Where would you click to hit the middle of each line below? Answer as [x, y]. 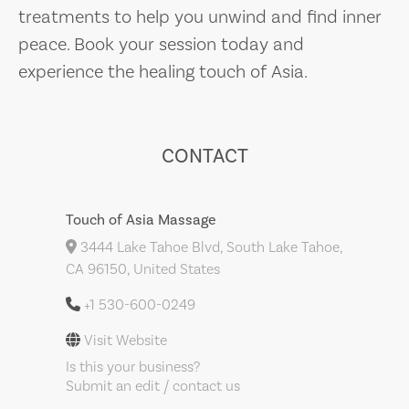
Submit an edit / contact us [153, 386]
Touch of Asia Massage [141, 220]
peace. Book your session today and [161, 45]
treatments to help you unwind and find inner [200, 17]
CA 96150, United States [143, 269]
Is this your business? [133, 367]
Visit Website [126, 341]
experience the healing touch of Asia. [163, 72]
